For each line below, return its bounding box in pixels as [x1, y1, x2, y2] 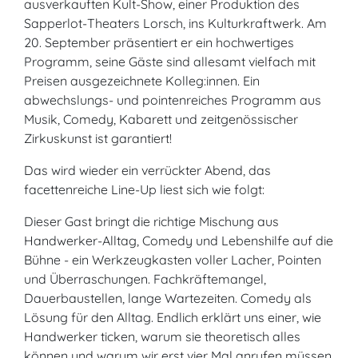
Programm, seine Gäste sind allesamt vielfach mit [24, 54, 316, 70]
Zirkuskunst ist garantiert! [24, 130, 172, 146]
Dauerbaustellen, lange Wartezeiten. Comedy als [24, 290, 312, 306]
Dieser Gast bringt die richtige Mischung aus [24, 213, 279, 229]
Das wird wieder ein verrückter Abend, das [24, 162, 271, 178]
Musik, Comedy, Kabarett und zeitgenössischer [24, 111, 298, 127]
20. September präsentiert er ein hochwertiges [24, 34, 294, 50]
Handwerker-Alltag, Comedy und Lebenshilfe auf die [24, 233, 333, 249]
